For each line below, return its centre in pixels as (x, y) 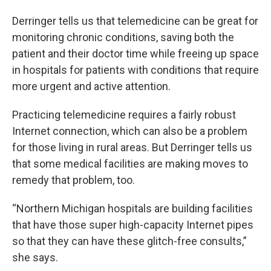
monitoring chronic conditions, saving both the (123, 37)
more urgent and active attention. (91, 86)
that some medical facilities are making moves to (130, 164)
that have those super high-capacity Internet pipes (133, 225)
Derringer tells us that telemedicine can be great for (135, 21)
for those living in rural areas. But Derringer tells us (132, 147)
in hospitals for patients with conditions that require (135, 70)
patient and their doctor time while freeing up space (135, 54)
